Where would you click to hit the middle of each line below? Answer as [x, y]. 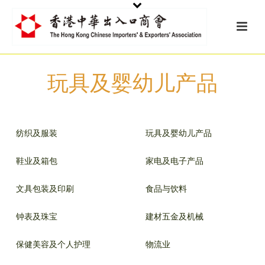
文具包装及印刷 [45, 188]
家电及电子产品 [174, 161]
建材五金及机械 [174, 216]
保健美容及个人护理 [53, 244]
